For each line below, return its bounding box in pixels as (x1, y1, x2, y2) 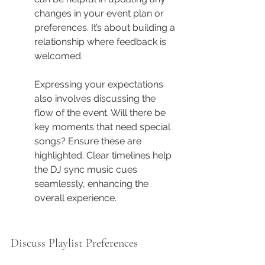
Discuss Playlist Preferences (11, 236, 138, 251)
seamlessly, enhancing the (34, 178, 151, 190)
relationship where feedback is (34, 36, 169, 48)
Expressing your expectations (34, 79, 166, 91)
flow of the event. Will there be (34, 107, 168, 119)
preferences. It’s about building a (34, 22, 177, 34)
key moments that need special (34, 121, 173, 133)
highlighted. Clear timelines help (34, 150, 174, 161)
